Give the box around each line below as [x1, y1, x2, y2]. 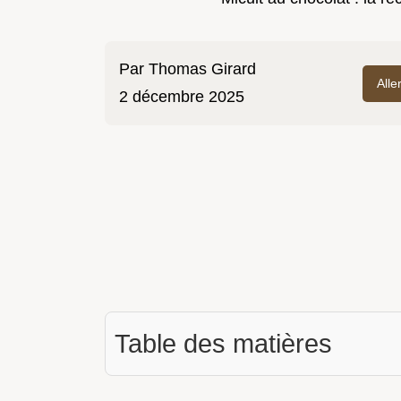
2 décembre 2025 [119, 88, 244, 107]
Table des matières [115, 329, 332, 359]
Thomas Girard [149, 60, 256, 79]
